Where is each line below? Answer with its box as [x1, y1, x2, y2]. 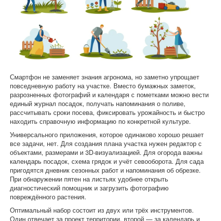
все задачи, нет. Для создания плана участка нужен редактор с [10, 139, 202, 148]
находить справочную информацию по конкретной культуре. [10, 116, 191, 126]
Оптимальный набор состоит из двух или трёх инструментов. [10, 205, 194, 215]
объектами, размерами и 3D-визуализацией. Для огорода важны [10, 147, 202, 157]
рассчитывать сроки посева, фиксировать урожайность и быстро [10, 108, 205, 117]
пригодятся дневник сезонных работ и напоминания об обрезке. [10, 165, 201, 175]
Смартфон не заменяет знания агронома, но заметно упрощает [10, 72, 199, 81]
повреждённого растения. [10, 192, 86, 201]
